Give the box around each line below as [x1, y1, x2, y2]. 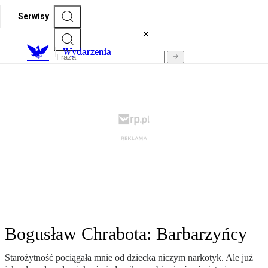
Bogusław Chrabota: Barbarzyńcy [5, 224, 247, 244]
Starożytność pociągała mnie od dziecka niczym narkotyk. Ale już [5, 252, 253, 263]
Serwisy [18, 11, 49, 21]
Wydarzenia [63, 46, 111, 58]
